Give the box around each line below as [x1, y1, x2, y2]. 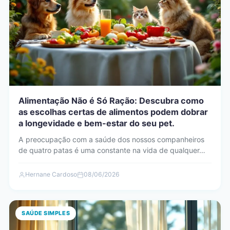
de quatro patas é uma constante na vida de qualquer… [18, 146, 205, 155]
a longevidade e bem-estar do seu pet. [18, 118, 175, 129]
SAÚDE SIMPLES [22, 209, 70, 217]
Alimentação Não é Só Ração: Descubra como [18, 95, 204, 106]
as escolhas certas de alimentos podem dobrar [18, 107, 208, 118]
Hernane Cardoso [25, 170, 77, 179]
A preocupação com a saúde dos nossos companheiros [18, 135, 204, 144]
